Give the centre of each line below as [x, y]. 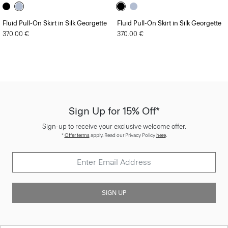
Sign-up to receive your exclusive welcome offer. [114, 126]
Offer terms [77, 135]
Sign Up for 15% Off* [114, 111]
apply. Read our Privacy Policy [123, 135]
